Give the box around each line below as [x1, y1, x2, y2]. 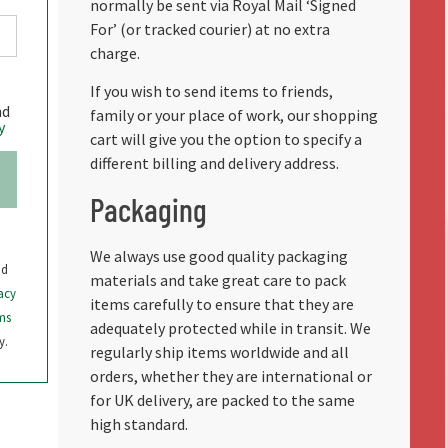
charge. [89, 43, 140, 64]
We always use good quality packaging [89, 245, 348, 266]
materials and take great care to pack [89, 269, 346, 290]
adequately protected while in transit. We [89, 317, 371, 338]
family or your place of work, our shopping [89, 105, 378, 126]
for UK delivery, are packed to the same [89, 389, 355, 410]
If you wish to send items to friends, [89, 81, 333, 102]
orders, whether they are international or [89, 365, 372, 386]
